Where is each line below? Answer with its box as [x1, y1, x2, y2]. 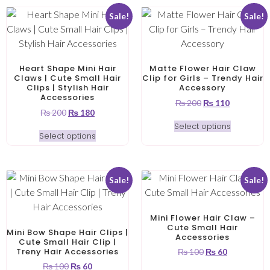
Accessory [179, 82, 226, 94]
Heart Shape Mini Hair [19, 63, 116, 75]
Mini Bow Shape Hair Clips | [7, 226, 128, 238]
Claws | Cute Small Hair [14, 72, 121, 84]
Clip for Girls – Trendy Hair [142, 72, 263, 84]
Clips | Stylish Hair [26, 82, 109, 94]
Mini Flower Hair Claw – [149, 212, 256, 224]
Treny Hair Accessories [16, 245, 119, 257]
